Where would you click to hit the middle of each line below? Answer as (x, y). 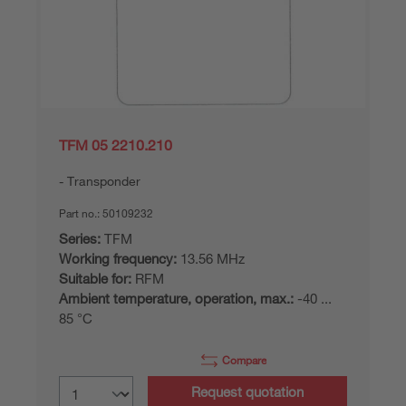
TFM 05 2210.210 (116, 145)
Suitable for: (95, 278)
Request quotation (247, 391)
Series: (80, 238)
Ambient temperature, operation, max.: (176, 298)
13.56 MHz (211, 258)
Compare (244, 360)
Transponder (104, 181)
